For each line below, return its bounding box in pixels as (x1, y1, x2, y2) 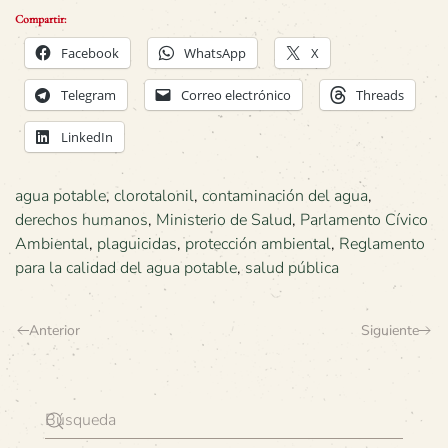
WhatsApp (184, 44, 246, 62)
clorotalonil (114, 185, 194, 207)
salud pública (245, 257, 339, 279)
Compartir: (15, 12, 66, 26)
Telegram (61, 86, 116, 104)
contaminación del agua (202, 185, 368, 207)
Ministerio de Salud (156, 209, 292, 231)
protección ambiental (185, 233, 331, 255)
